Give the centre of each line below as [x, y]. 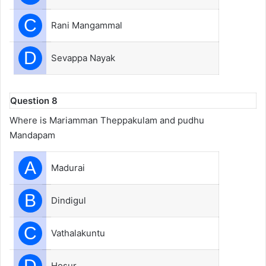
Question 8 [34, 100]
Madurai [68, 168]
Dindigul [69, 200]
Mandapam [32, 135]
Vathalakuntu [78, 233]
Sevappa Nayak [83, 58]
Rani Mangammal [87, 25]
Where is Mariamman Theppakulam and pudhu [107, 120]
